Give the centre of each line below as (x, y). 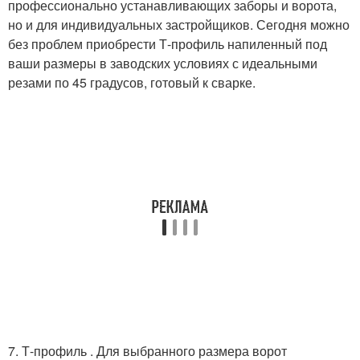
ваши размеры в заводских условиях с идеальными (163, 63)
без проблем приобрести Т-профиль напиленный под (168, 43)
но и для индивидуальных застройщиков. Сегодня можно (179, 24)
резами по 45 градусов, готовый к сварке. (132, 82)
